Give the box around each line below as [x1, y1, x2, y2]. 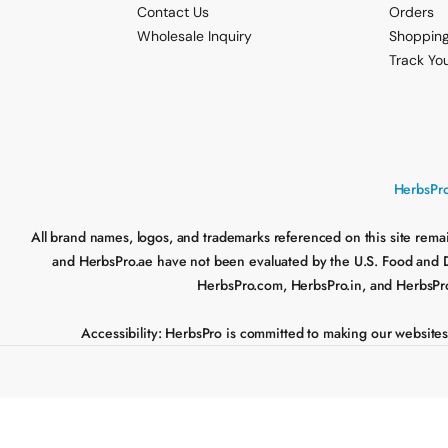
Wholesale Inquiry [137, 27, 253, 46]
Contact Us [137, 3, 210, 22]
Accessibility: [81, 323, 162, 344]
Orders [389, 3, 435, 22]
